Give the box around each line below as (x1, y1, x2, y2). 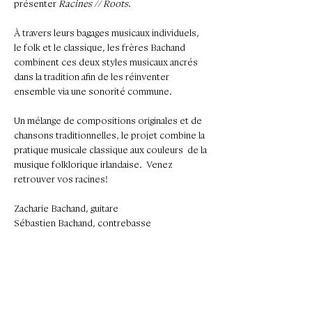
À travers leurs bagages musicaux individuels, (14, 26, 201, 39)
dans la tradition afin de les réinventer (14, 70, 171, 83)
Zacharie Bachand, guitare (14, 202, 118, 214)
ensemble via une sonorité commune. (14, 85, 174, 97)
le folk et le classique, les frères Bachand (14, 41, 187, 54)
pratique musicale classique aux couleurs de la (14, 143, 209, 156)
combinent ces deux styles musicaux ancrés (14, 56, 200, 68)
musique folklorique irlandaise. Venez (14, 158, 175, 171)
